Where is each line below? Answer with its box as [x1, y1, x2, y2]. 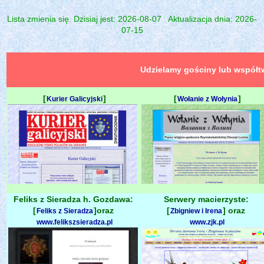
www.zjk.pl [190, 217, 225, 226]
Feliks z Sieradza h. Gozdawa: [13, 194, 133, 204]
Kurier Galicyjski [46, 94, 103, 103]
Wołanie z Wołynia [177, 94, 237, 103]
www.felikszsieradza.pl [36, 217, 113, 226]
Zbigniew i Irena [170, 206, 222, 215]
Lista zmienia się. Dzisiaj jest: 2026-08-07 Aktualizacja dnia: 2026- [7, 14, 257, 24]
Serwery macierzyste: [163, 194, 249, 204]
